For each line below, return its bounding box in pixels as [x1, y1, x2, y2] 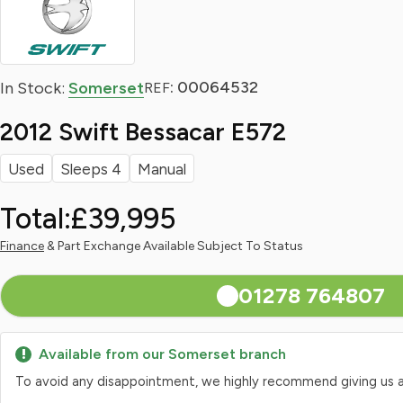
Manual [138, 160, 186, 178]
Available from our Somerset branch [39, 345, 286, 363]
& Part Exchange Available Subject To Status [44, 238, 303, 254]
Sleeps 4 [60, 160, 121, 178]
